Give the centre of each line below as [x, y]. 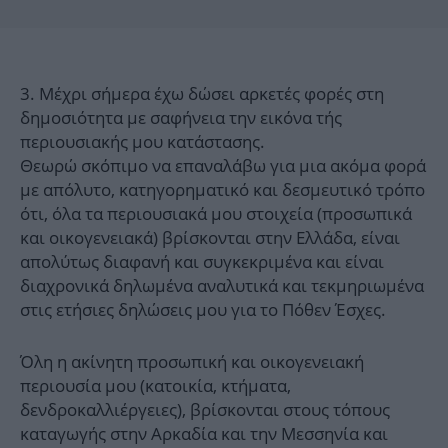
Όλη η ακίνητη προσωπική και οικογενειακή [192, 362]
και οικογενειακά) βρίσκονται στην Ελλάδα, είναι [210, 238]
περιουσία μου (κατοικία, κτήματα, [155, 386]
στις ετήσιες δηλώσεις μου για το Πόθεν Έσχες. [203, 310]
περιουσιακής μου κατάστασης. [142, 142]
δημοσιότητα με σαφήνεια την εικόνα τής [181, 118]
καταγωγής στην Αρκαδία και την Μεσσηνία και [204, 434]
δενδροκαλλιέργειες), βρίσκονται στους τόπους [205, 410]
